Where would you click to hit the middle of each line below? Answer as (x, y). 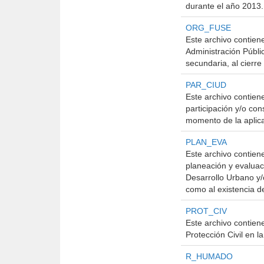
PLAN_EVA (206, 142)
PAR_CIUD (206, 85)
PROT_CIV (206, 211)
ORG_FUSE (208, 28)
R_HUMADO (209, 256)
